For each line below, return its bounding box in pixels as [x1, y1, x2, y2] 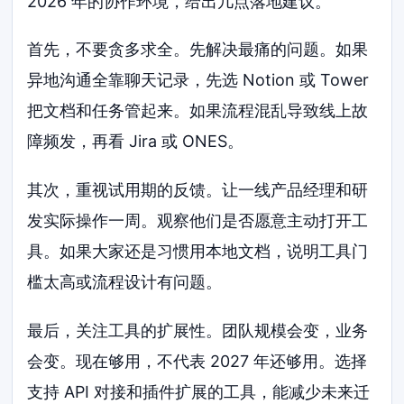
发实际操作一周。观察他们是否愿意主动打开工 [27, 211, 369, 231]
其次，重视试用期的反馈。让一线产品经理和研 [27, 180, 369, 200]
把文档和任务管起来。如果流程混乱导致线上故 [27, 101, 369, 121]
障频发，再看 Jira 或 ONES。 [27, 132, 244, 151]
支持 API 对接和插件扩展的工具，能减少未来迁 [27, 381, 371, 401]
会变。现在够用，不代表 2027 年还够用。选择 [27, 351, 368, 371]
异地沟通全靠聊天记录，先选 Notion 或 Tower [27, 70, 370, 90]
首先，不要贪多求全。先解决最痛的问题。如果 [27, 40, 369, 60]
